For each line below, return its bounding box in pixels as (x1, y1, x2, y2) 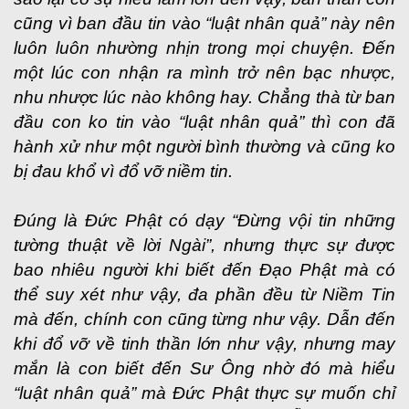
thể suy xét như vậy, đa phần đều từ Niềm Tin (14, 285, 395, 304)
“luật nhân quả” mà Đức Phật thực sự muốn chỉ (14, 383, 395, 403)
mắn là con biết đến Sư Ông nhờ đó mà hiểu (14, 359, 395, 378)
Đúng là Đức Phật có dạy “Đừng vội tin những (14, 211, 395, 230)
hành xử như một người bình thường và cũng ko (14, 137, 395, 156)
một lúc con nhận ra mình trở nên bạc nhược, (14, 63, 395, 82)
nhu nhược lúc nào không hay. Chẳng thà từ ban (14, 88, 395, 107)
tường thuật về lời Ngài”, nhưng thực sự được (14, 236, 395, 255)
